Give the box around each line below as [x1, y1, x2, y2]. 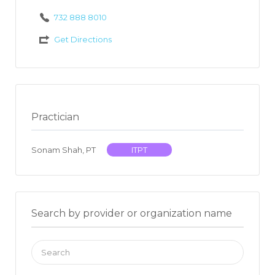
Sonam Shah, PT [31, 145, 98, 155]
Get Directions [53, 34, 112, 45]
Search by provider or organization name [31, 207, 232, 220]
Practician [31, 111, 79, 123]
